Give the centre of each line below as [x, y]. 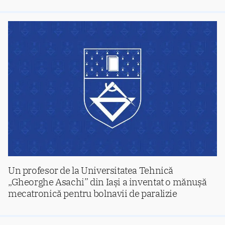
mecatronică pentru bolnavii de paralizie [93, 193]
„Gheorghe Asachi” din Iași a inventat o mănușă [107, 181]
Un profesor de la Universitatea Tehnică [91, 170]
